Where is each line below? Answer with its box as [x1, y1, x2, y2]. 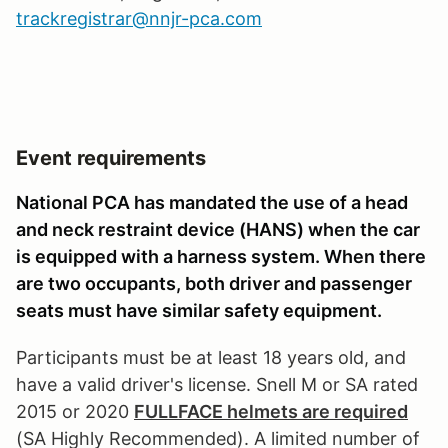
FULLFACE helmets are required [134, 400, 408, 422]
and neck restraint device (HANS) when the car [16, 218, 420, 240]
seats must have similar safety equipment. [16, 299, 382, 321]
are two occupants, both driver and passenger [16, 272, 412, 294]
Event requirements [16, 145, 206, 170]
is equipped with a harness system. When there [16, 245, 426, 267]
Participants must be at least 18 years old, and [16, 346, 406, 368]
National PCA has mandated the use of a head [16, 191, 408, 213]
